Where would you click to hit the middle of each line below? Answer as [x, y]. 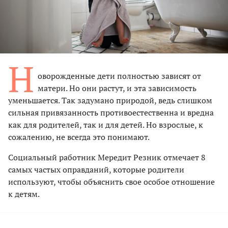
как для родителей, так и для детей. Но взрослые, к [106, 124]
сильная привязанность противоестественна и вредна [111, 112]
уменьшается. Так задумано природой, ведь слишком [110, 100]
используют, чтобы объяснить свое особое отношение [111, 181]
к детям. [24, 194]
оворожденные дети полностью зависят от [119, 76]
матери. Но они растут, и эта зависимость [117, 88]
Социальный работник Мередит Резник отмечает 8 [107, 157]
